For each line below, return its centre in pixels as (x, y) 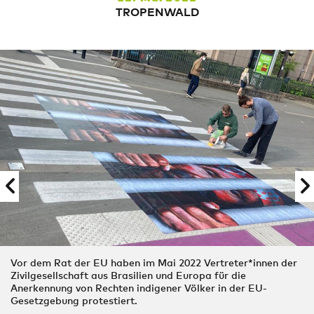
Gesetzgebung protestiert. (74, 300)
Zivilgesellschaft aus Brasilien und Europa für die (128, 275)
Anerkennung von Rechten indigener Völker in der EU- (139, 288)
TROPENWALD (157, 12)
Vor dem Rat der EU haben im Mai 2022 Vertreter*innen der (154, 262)
